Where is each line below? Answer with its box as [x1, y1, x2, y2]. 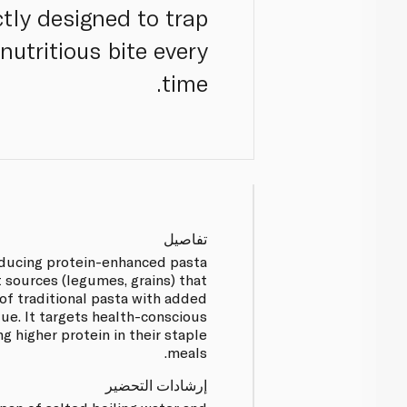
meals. [167, 342, 208, 361]
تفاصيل [164, 229, 208, 247]
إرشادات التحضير [105, 375, 208, 393]
